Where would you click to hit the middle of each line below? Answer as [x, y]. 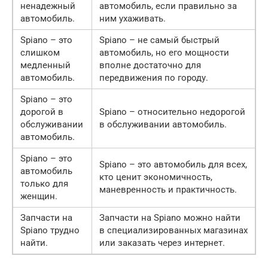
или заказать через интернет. [162, 243]
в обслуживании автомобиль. [163, 124]
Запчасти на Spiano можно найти [170, 217]
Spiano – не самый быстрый [159, 40]
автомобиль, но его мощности [164, 52]
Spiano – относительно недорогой [172, 112]
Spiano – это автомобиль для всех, [173, 164]
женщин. [39, 196]
